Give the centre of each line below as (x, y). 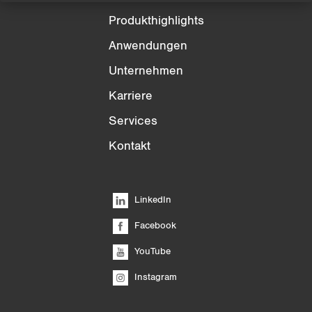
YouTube (151, 251)
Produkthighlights (156, 20)
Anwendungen (148, 45)
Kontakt (129, 146)
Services (133, 120)
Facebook (154, 225)
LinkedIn (151, 199)
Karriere (130, 95)
